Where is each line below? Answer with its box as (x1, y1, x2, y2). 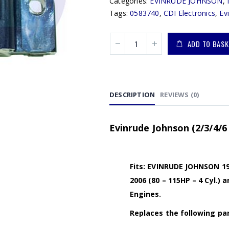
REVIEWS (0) (160, 90, 199, 99)
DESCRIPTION (109, 90, 155, 99)
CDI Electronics (164, 8, 216, 18)
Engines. (130, 189, 162, 199)
